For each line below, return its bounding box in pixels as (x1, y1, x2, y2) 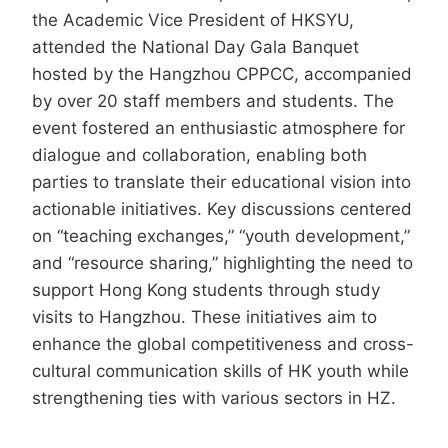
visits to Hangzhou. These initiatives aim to (32, 307, 377, 328)
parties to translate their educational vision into (32, 172, 411, 193)
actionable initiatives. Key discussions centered (32, 199, 412, 220)
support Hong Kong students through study (32, 280, 380, 301)
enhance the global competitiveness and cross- (32, 334, 414, 355)
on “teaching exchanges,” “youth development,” (32, 226, 410, 247)
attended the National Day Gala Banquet (32, 37, 359, 58)
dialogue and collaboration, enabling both (32, 145, 367, 166)
